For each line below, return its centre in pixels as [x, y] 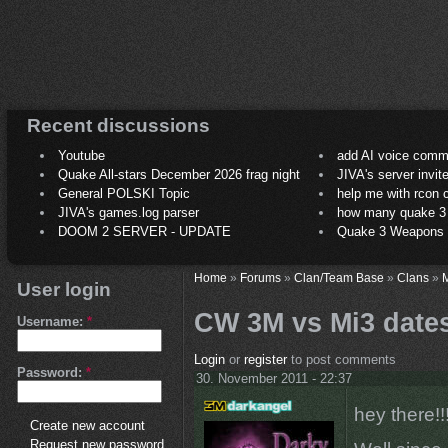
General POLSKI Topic [124, 194]
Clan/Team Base [338, 278]
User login [64, 290]
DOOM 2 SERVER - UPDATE [144, 232]
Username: [52, 322]
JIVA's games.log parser [128, 213]
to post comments [341, 360]
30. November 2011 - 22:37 [273, 379]
